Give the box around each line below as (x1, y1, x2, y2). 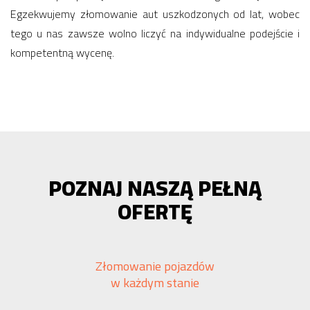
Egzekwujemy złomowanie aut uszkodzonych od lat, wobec (10, 3, 300, 24)
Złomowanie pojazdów (95, 255, 215, 277)
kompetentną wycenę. (10, 42, 114, 63)
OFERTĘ (118, 192, 192, 232)
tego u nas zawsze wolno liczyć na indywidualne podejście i (10, 23, 300, 44)
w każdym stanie (111, 271, 199, 294)
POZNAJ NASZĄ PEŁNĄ (48, 168, 262, 208)
